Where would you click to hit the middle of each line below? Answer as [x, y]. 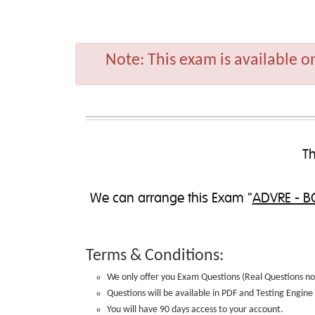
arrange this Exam [191, 198]
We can [114, 198]
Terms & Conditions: [155, 256]
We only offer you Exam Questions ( [176, 277]
